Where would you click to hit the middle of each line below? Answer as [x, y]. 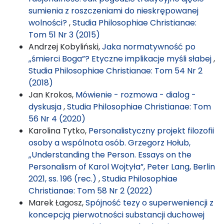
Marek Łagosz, [57, 202]
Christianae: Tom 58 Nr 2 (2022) [90, 190]
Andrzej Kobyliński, [65, 46]
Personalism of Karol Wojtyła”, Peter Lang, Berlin [122, 166]
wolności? [49, 22]
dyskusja [46, 106]
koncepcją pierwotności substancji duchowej [116, 214]
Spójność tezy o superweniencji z [149, 202]
